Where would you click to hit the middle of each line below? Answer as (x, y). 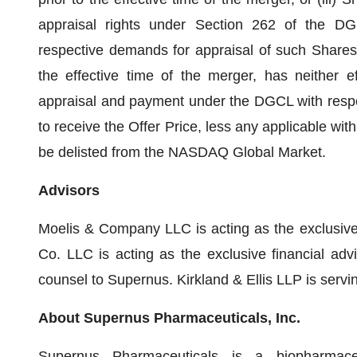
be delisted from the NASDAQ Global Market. (182, 152)
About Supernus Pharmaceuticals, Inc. (169, 318)
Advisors (69, 190)
